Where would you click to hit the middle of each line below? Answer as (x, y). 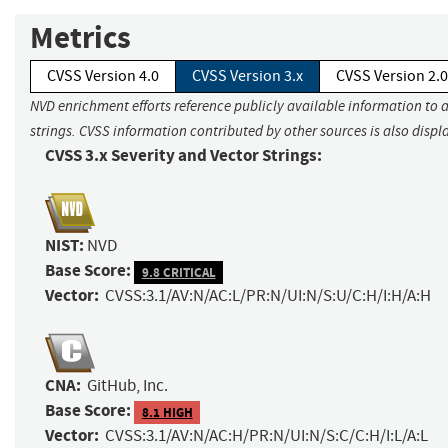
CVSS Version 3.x (247, 76)
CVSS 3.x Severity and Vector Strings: (183, 156)
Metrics (80, 38)
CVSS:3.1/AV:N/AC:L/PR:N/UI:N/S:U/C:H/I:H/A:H (268, 296)
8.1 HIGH (167, 412)
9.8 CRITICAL (178, 272)
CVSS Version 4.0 (103, 76)
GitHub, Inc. (127, 386)
